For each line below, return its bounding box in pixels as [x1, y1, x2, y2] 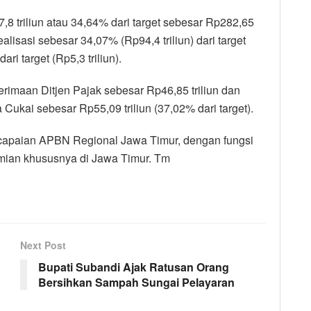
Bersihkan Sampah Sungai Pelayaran [38, 274, 235, 290]
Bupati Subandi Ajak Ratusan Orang [38, 258, 229, 275]
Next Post [20, 237, 66, 252]
